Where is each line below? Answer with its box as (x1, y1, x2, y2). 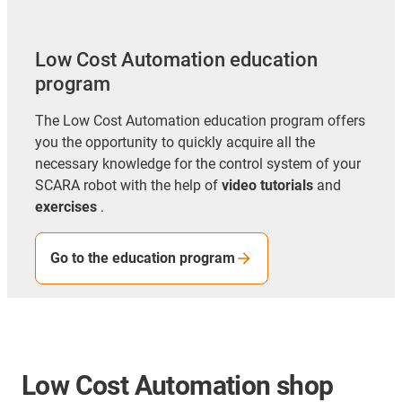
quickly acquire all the (174, 133, 315, 151)
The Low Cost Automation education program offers (35, 111, 365, 129)
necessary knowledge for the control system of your (35, 154, 361, 172)
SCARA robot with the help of (35, 176, 222, 194)
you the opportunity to (35, 133, 174, 151)
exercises (35, 197, 97, 215)
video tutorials (222, 176, 313, 194)
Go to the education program (50, 249, 235, 267)
